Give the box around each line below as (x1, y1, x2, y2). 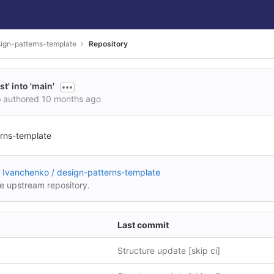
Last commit (117, 220, 169, 230)
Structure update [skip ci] (117, 245, 220, 256)
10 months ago (42, 94, 101, 104)
